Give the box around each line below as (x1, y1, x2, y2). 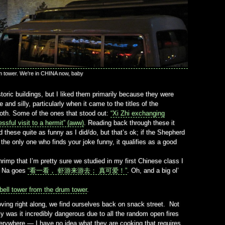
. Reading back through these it (84, 119, 175, 127)
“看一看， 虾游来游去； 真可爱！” (28, 166, 127, 174)
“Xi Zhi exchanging (110, 109, 165, 117)
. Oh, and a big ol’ (127, 166, 179, 174)
